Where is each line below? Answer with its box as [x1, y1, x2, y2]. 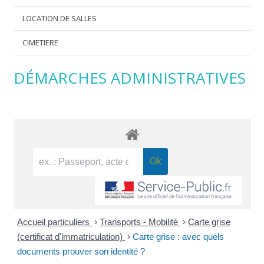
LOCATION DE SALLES [22, 12, 97, 24]
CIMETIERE [22, 37, 59, 48]
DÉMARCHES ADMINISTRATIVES [13, 67, 246, 88]
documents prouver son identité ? [17, 246, 147, 257]
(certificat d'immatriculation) [17, 232, 125, 242]
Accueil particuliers [17, 217, 92, 227]
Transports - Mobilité [100, 217, 180, 227]
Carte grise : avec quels [133, 232, 224, 242]
